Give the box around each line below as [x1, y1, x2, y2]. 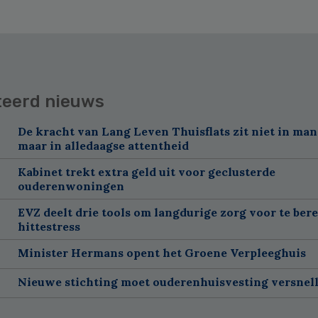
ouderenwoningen [17, 178, 124, 193]
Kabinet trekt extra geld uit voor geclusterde [17, 164, 275, 179]
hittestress [17, 219, 80, 234]
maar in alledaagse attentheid [17, 138, 189, 153]
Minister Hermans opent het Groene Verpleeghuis [17, 245, 306, 260]
